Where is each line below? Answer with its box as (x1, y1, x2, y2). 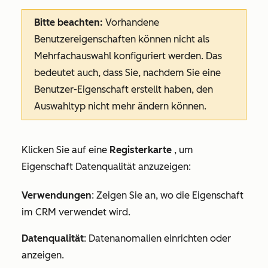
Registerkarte (109, 144, 172, 156)
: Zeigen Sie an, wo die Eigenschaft (92, 189, 243, 201)
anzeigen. (22, 249, 64, 261)
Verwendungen (22, 189, 92, 201)
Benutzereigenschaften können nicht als (34, 33, 209, 45)
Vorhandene (103, 16, 159, 28)
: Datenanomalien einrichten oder (84, 232, 231, 244)
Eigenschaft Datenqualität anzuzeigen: (22, 160, 191, 172)
